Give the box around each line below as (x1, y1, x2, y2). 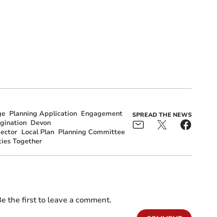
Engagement (80, 109, 123, 119)
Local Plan (21, 127, 54, 137)
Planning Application (9, 109, 77, 119)
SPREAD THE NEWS (132, 111, 192, 119)
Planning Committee (58, 127, 125, 137)
